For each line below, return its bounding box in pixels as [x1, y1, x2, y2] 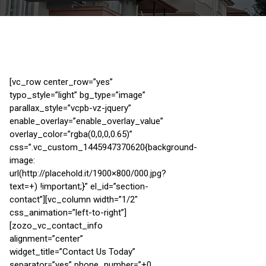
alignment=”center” [9, 233, 83, 244]
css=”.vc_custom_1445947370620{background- [9, 141, 197, 153]
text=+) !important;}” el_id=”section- [9, 180, 148, 192]
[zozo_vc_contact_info [9, 220, 103, 231]
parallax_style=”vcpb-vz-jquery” [9, 102, 131, 113]
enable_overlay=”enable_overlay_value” [9, 115, 163, 126]
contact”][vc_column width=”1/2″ [9, 194, 138, 205]
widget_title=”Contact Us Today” [9, 246, 135, 257]
